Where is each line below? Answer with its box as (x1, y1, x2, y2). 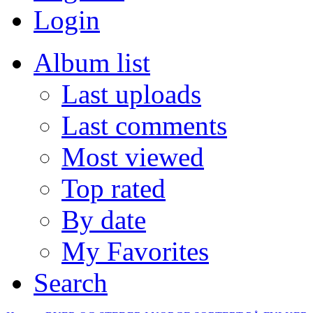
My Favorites (61, 235, 209, 266)
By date (61, 204, 146, 235)
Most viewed (61, 141, 204, 172)
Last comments (61, 110, 227, 140)
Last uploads (61, 78, 201, 109)
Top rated (61, 173, 166, 203)
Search (34, 267, 108, 298)
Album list (34, 47, 150, 78)
